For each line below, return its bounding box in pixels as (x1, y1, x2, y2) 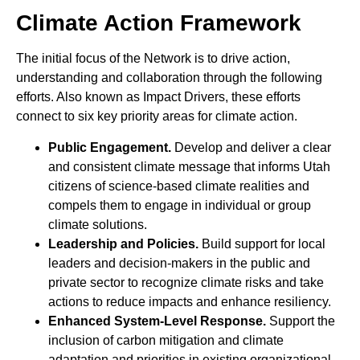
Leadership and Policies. (48, 236, 202, 251)
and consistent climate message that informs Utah (48, 159, 330, 174)
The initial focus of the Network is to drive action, (16, 51, 290, 66)
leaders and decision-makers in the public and (48, 256, 310, 270)
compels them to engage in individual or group (48, 198, 311, 212)
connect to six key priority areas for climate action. (16, 109, 297, 124)
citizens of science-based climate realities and (48, 178, 309, 193)
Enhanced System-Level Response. (48, 313, 269, 328)
